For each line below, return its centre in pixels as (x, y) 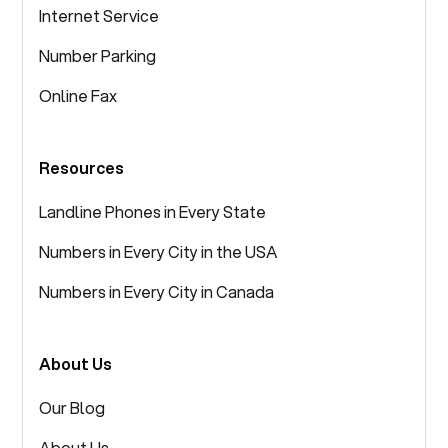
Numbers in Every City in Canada (157, 291)
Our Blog (72, 407)
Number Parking (98, 55)
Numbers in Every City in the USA (159, 251)
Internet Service (99, 15)
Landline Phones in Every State (153, 211)
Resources (82, 167)
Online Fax (78, 95)
